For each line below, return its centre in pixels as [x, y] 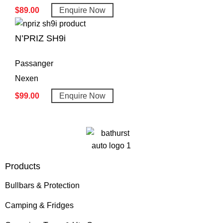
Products [23, 166]
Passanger [34, 63]
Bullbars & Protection [42, 185]
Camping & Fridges [39, 205]
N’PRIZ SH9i [40, 38]
